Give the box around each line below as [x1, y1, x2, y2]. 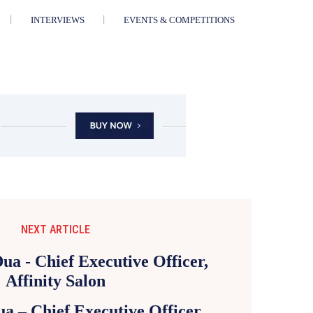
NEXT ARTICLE [21, 223, 91, 237]
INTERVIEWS [30, 15, 85, 26]
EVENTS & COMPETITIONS [123, 15, 235, 26]
